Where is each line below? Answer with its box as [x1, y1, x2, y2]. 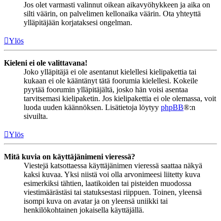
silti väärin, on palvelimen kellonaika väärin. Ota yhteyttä [24, 9, 201, 18]
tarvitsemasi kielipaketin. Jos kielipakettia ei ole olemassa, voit [24, 94, 216, 103]
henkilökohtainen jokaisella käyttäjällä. [24, 205, 144, 214]
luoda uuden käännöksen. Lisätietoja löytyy [24, 103, 161, 111]
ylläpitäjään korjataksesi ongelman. [24, 18, 132, 27]
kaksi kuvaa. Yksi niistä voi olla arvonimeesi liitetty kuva [24, 170, 200, 179]
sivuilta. [24, 111, 48, 120]
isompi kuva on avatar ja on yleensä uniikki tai [24, 196, 168, 205]
